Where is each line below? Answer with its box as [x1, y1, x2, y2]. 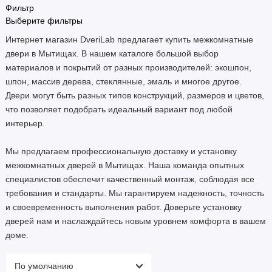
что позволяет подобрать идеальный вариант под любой [5, 105, 233, 115]
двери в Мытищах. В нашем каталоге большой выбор [5, 49, 219, 59]
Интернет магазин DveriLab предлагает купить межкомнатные [5, 35, 253, 45]
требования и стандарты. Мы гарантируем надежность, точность [5, 189, 264, 199]
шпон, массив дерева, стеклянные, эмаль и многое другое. [5, 77, 242, 87]
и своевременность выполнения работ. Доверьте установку [5, 203, 242, 212]
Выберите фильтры [5, 16, 83, 26]
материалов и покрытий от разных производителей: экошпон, [5, 63, 251, 73]
